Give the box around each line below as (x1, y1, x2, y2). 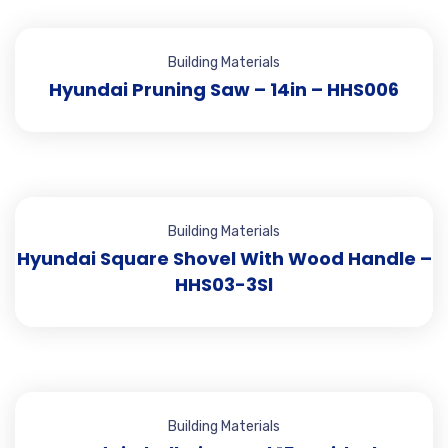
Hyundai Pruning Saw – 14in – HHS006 (49, 77, 399, 102)
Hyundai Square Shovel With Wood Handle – (16, 246, 432, 271)
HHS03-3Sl (175, 272, 273, 297)
